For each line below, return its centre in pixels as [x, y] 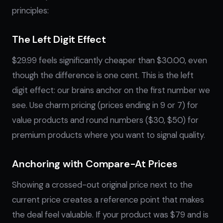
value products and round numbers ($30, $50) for [105, 120]
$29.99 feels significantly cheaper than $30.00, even [110, 60]
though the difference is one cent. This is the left [103, 75]
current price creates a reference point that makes [108, 200]
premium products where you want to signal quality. [109, 135]
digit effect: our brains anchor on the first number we [111, 90]
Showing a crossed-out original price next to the [102, 185]
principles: [30, 10]
